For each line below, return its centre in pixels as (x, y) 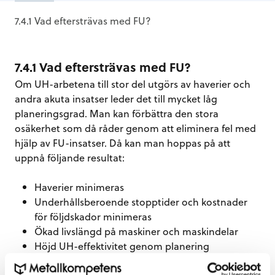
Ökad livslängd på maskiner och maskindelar (136, 231)
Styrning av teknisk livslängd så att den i (125, 261)
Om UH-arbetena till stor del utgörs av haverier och (133, 84)
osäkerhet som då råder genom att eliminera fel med (135, 128)
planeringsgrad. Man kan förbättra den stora (117, 113)
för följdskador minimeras (93, 216)
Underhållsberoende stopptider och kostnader (141, 202)
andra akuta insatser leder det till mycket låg (116, 99)
